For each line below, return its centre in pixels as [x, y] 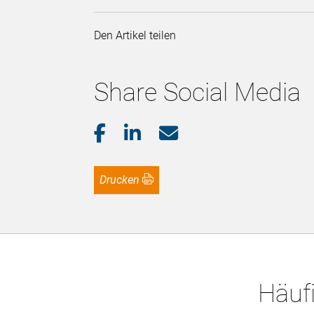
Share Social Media [198, 93]
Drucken [123, 180]
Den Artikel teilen [138, 36]
